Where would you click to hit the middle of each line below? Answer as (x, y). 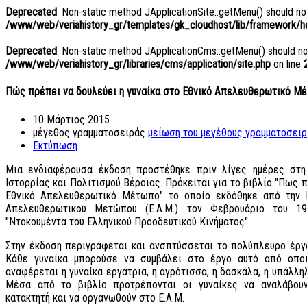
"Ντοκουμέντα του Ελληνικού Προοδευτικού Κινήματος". (128, 221)
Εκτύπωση (55, 145)
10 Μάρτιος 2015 (71, 119)
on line (287, 64)
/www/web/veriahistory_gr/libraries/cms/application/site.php (138, 64)
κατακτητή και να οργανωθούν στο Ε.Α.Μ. (95, 297)
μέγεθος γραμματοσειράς (89, 132)
